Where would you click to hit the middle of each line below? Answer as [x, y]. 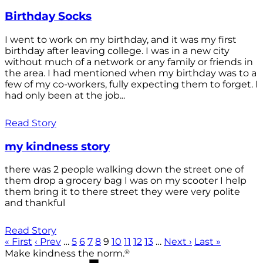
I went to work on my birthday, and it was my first [121, 39]
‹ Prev [48, 242]
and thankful [35, 203]
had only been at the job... [65, 95]
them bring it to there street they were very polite [122, 192]
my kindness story [57, 146]
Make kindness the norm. [65, 254]
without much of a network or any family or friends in [129, 62]
